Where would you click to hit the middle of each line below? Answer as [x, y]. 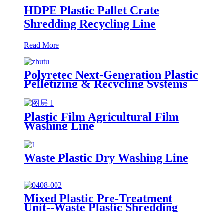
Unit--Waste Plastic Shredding [101, 207]
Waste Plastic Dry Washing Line [106, 157]
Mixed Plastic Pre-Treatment [98, 198]
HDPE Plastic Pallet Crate [91, 10]
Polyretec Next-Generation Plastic [111, 75]
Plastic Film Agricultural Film [101, 117]
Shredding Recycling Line [90, 24]
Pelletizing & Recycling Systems [106, 83]
